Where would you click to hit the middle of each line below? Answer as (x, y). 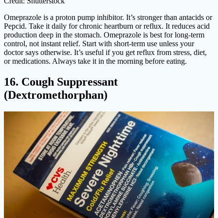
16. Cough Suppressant (61, 82)
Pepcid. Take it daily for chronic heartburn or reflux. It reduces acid (107, 26)
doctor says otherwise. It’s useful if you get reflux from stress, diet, (105, 52)
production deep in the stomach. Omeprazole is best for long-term (104, 35)
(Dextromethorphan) (56, 95)
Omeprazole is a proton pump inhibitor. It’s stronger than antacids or (108, 17)
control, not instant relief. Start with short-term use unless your (99, 43)
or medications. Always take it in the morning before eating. (95, 61)
